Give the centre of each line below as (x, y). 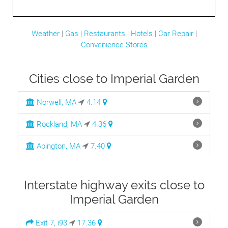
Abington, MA (58, 146)
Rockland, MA (58, 124)
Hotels (141, 34)
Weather (45, 34)
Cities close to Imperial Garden (114, 79)
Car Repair (176, 34)
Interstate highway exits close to (114, 185)
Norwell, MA (55, 102)
